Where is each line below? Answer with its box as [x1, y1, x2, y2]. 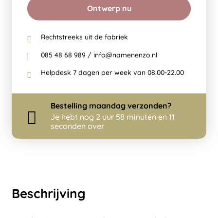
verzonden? [126, 101, 171, 111]
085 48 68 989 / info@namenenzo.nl [41, 50, 157, 59]
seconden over [51, 121, 104, 131]
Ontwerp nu [87, 3, 131, 13]
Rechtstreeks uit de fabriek [41, 33, 128, 41]
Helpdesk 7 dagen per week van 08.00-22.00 [41, 68, 184, 77]
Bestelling [51, 101, 89, 111]
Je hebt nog [51, 112, 96, 122]
